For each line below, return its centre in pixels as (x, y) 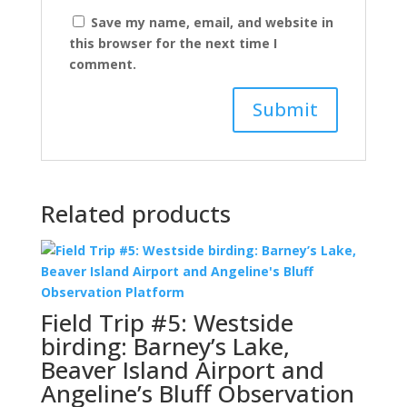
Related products (135, 213)
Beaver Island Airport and (182, 369)
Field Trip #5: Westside (167, 322)
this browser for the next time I (173, 43)
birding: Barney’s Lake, (165, 346)
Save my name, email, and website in (212, 22)
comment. (102, 64)
